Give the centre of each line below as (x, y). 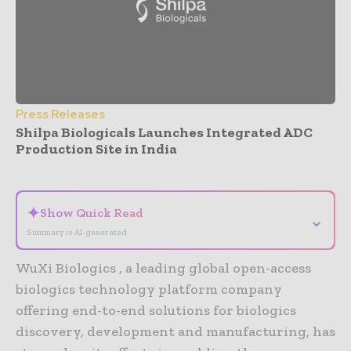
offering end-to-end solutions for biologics (156, 311)
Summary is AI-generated (77, 233)
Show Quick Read (92, 213)
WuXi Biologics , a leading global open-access (163, 268)
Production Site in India (96, 149)
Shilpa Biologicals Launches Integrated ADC (164, 133)
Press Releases (60, 115)
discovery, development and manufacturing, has (175, 332)
